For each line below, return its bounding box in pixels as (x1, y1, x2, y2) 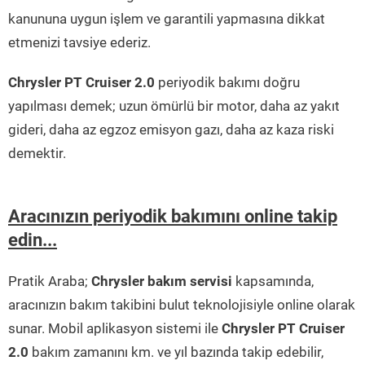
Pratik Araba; (8, 273, 91, 290)
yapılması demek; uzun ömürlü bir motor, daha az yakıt (8, 98, 340, 115)
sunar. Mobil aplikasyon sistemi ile (8, 320, 222, 337)
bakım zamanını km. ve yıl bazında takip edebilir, (29, 344, 323, 361)
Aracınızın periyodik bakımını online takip (8, 206, 337, 227)
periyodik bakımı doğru (155, 74, 300, 91)
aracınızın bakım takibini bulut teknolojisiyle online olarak (8, 297, 355, 314)
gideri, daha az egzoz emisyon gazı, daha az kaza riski (8, 121, 334, 139)
